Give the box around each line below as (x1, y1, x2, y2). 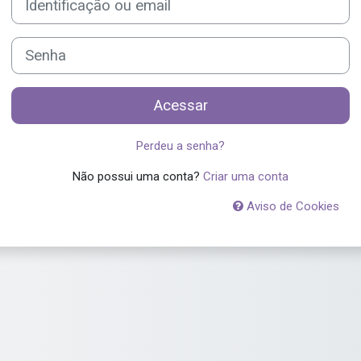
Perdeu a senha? (136, 138, 225, 153)
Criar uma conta (203, 168, 288, 184)
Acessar (153, 96, 208, 114)
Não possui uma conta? (73, 168, 203, 184)
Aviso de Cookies (243, 198, 339, 214)
